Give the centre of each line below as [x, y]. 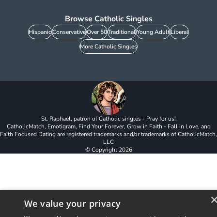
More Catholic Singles [108, 46]
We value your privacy [73, 203]
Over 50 [97, 32]
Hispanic [40, 32]
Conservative [69, 32]
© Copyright [102, 150]
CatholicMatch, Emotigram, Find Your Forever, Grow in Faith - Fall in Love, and [108, 126]
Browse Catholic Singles [108, 19]
